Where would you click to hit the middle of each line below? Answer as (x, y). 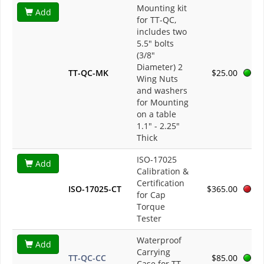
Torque (151, 207)
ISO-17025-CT (95, 189)
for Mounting (163, 103)
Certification (161, 183)
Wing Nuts (157, 79)
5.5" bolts (155, 44)
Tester (149, 219)
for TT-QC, (156, 20)
